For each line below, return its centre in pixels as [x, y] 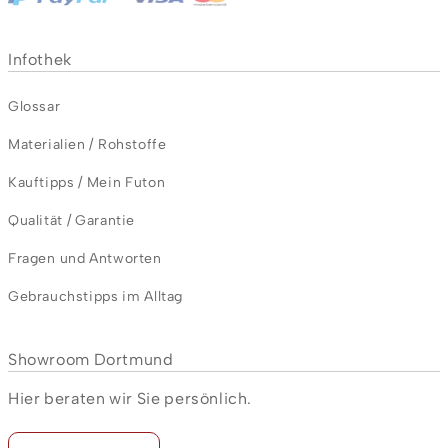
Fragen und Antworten [85, 258]
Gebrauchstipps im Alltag [95, 296]
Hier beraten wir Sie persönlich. [130, 398]
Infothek [40, 59]
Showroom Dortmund [91, 359]
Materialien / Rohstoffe [87, 144]
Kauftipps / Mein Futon [87, 182]
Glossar [34, 106]
